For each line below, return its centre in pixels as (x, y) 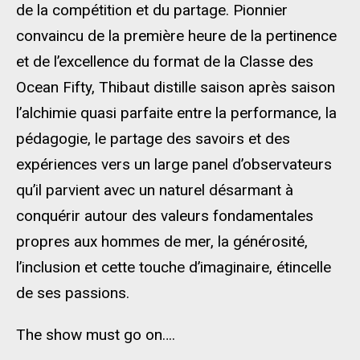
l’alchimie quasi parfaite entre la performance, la (176, 113)
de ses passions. (73, 293)
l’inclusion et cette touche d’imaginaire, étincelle (174, 267)
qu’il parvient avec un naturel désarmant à (155, 190)
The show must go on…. (96, 335)
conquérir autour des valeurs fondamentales (165, 216)
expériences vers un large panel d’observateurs (174, 164)
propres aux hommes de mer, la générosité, (162, 241)
